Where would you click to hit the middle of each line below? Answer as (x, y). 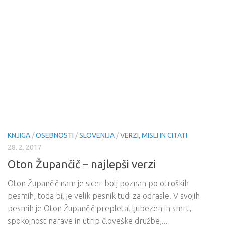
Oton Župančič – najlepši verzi (82, 164)
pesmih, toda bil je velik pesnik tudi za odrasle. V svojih (104, 196)
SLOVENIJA (97, 135)
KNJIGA (19, 135)
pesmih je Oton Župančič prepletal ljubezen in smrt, (99, 208)
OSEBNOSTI (55, 135)
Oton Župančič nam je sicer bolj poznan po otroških (98, 183)
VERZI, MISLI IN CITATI (154, 135)
